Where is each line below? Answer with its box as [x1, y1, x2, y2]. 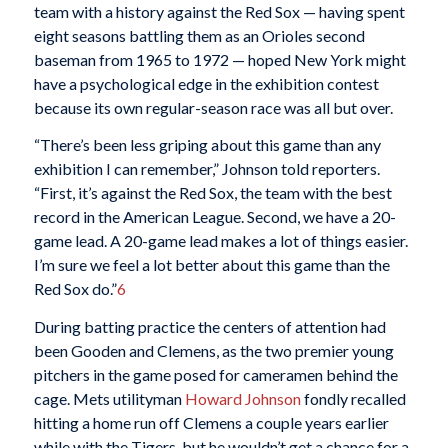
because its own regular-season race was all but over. [33, 97, 393, 117]
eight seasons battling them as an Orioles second [33, 25, 365, 45]
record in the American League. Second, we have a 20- [33, 207, 396, 227]
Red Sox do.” [33, 279, 117, 299]
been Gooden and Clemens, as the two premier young [33, 340, 394, 360]
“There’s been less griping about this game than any [33, 135, 381, 155]
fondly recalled [300, 388, 406, 408]
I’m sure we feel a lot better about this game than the [33, 255, 390, 275]
